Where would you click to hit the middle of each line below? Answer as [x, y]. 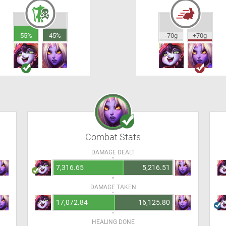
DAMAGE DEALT [113, 152]
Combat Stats [113, 137]
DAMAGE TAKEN [113, 187]
